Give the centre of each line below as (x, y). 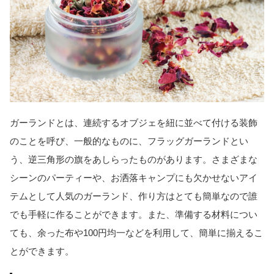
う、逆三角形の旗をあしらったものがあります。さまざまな (134, 159)
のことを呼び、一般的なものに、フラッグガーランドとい (129, 141)
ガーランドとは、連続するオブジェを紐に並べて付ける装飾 (134, 122)
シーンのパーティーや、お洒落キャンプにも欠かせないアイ (134, 177)
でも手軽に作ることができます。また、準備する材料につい (134, 214)
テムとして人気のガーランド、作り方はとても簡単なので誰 (134, 196)
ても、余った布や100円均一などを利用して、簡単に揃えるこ (136, 232)
